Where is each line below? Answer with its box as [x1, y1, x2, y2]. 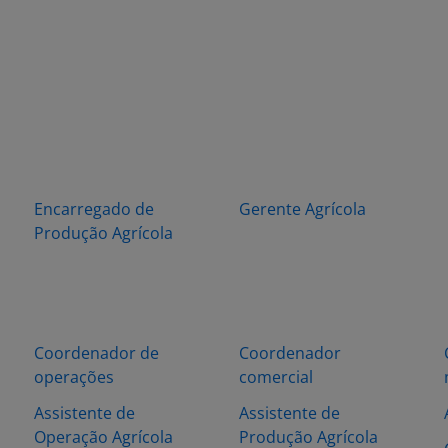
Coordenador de [34, 342, 159, 364]
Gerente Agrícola [239, 198, 366, 220]
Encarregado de [34, 198, 154, 220]
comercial [239, 366, 313, 388]
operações [34, 366, 114, 388]
